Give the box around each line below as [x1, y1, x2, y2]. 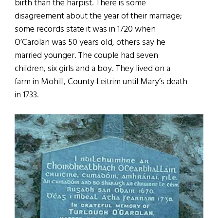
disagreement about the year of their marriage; [15, 9, 182, 23]
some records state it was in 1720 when [15, 22, 156, 36]
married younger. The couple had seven [15, 48, 158, 63]
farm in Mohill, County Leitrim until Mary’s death [15, 74, 187, 89]
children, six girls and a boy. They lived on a [15, 61, 170, 76]
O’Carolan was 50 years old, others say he [15, 35, 165, 50]
